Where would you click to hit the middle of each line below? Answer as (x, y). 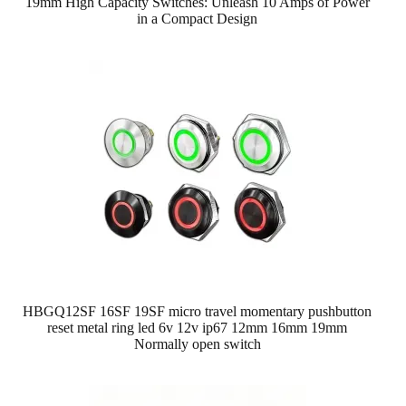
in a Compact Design (198, 18)
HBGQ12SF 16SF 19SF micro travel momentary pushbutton (198, 311)
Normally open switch (197, 343)
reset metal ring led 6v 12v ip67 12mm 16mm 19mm (198, 327)
